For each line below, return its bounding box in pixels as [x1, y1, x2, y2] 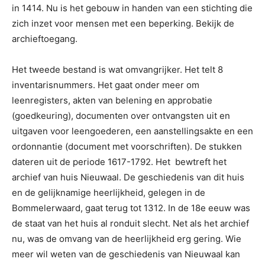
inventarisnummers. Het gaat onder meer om [12, 79, 199, 91]
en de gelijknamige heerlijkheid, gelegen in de [12, 187, 205, 198]
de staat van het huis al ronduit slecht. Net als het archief [12, 218, 249, 229]
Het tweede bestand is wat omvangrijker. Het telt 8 [12, 64, 223, 75]
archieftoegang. [12, 33, 77, 44]
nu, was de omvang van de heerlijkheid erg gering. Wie [12, 233, 241, 244]
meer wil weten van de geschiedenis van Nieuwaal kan [12, 248, 240, 260]
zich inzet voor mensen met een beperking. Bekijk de [12, 18, 234, 29]
